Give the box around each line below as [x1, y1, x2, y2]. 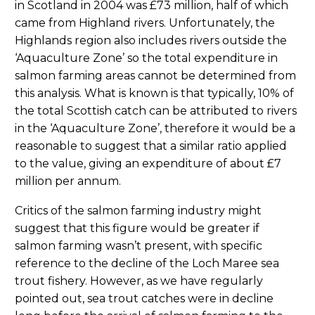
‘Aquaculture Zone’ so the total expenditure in [15, 51, 278, 65]
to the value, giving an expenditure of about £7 [15, 156, 281, 170]
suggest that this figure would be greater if [15, 221, 259, 236]
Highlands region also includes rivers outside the [15, 33, 287, 47]
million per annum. [15, 174, 121, 188]
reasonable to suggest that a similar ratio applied [15, 139, 287, 153]
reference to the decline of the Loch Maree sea [15, 257, 279, 271]
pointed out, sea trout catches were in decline [15, 292, 274, 306]
